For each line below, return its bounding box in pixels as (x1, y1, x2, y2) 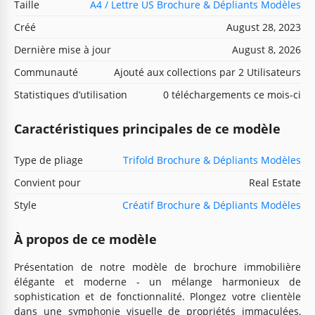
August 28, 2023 (226, 20, 301, 34)
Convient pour (14, 175, 81, 189)
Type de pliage (14, 153, 83, 167)
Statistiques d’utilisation (14, 87, 127, 101)
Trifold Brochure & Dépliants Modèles (123, 153, 301, 167)
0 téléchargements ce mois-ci (163, 87, 301, 101)
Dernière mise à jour (14, 42, 111, 56)
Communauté (14, 65, 78, 79)
